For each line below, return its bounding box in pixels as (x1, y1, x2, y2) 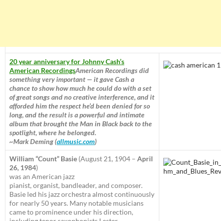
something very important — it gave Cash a (9, 75, 134, 84)
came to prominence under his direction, (9, 208, 133, 217)
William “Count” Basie (9, 154, 77, 163)
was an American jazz (9, 172, 74, 181)
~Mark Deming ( (9, 137, 57, 146)
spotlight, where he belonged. (9, 128, 96, 137)
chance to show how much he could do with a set (9, 84, 151, 93)
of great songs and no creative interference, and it (9, 93, 154, 102)
